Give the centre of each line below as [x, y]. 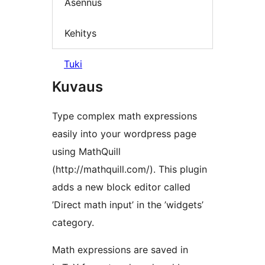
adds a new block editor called [121, 187]
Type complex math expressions [125, 116]
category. [73, 223]
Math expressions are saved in [120, 250]
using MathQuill [86, 152]
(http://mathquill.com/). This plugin [130, 169]
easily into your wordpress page [124, 134]
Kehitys [80, 33]
